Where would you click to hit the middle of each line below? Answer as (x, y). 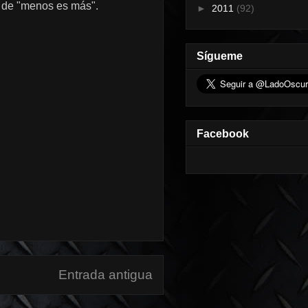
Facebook (223, 133)
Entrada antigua (106, 275)
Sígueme (220, 56)
